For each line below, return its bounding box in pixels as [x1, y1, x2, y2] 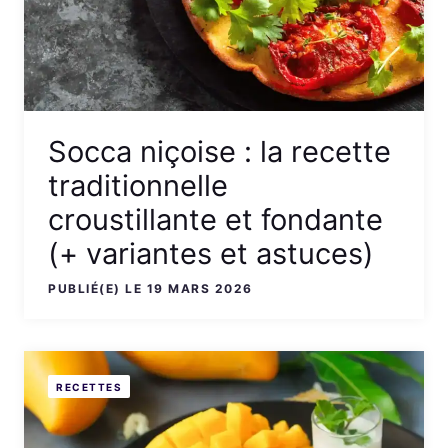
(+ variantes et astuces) [48, 236, 374, 272]
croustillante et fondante [48, 202, 383, 238]
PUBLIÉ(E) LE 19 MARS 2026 [48, 281, 253, 297]
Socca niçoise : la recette [48, 134, 391, 170]
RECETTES [56, 380, 122, 393]
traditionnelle [48, 168, 228, 204]
